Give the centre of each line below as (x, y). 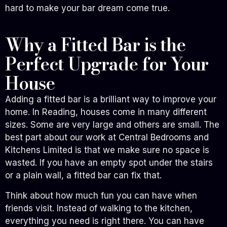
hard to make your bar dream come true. (87, 8)
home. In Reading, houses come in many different (106, 112)
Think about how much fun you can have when (101, 195)
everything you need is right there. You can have (105, 221)
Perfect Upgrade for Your (107, 64)
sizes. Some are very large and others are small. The (112, 125)
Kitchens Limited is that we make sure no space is (107, 150)
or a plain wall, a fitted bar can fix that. (83, 176)
